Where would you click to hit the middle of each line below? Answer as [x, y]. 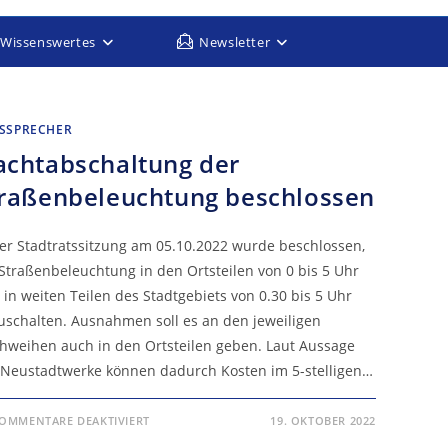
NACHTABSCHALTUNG [227, 432]
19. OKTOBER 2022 [323, 420]
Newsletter [235, 42]
